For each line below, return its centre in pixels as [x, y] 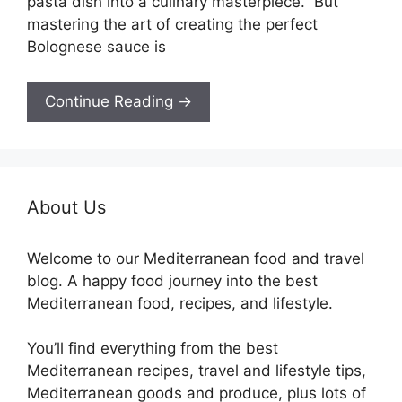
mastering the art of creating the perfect [172, 25]
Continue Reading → [118, 101]
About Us [66, 207]
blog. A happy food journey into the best [172, 280]
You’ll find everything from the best [153, 349]
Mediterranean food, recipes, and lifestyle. [182, 303]
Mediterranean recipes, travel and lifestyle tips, [197, 371]
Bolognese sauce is [96, 47]
